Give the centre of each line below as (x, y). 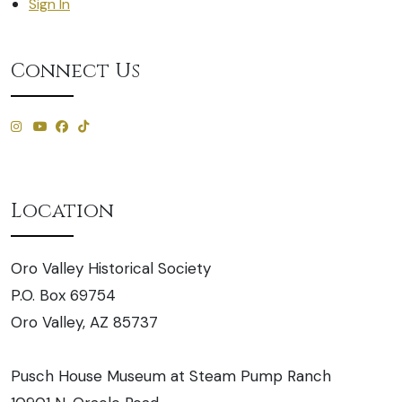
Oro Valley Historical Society (111, 268)
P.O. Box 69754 (63, 295)
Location (62, 211)
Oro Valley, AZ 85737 (84, 322)
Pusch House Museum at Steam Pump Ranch (171, 376)
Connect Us (75, 71)
